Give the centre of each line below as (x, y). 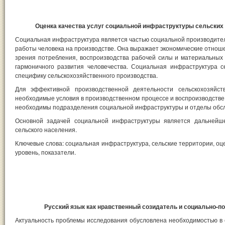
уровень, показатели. (45, 152)
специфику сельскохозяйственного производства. (86, 75)
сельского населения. (46, 129)
